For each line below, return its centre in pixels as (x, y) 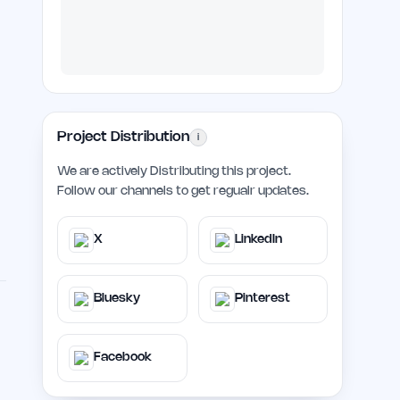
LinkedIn (258, 240)
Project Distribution (124, 137)
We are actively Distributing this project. (175, 172)
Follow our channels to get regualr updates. (183, 192)
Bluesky (117, 299)
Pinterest (262, 299)
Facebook (123, 358)
